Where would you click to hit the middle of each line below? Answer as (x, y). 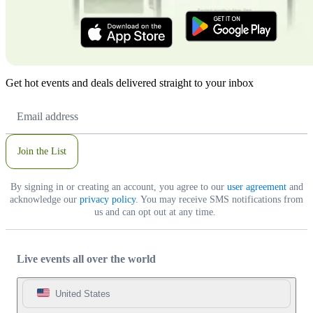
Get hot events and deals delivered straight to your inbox (130, 82)
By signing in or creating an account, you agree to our (118, 187)
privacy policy (108, 199)
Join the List (42, 151)
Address (30, 119)
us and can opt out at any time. (155, 212)
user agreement (256, 187)
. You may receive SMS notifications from (219, 199)
